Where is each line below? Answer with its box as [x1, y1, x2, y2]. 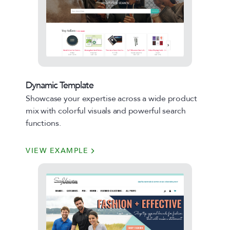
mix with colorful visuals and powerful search [26, 105, 186, 117]
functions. [26, 118, 61, 129]
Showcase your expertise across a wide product [26, 93, 197, 104]
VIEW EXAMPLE [26, 146, 88, 156]
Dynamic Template [26, 79, 93, 92]
